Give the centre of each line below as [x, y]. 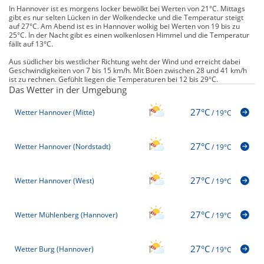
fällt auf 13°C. [31, 44]
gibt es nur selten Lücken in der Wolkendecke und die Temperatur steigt [126, 17]
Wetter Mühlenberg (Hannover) [66, 215]
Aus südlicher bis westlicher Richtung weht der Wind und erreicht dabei [125, 61]
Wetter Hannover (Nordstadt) [63, 147]
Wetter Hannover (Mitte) [55, 113]
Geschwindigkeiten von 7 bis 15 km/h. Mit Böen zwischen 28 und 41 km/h [128, 70]
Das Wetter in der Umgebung [68, 89]
